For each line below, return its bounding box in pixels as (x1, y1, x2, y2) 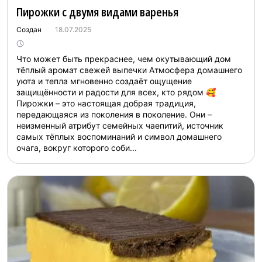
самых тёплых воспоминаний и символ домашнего (16, 132, 222, 142)
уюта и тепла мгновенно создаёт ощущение (16, 76, 192, 86)
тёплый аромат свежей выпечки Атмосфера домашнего (16, 65, 242, 75)
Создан (16, 25, 43, 34)
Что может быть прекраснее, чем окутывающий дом (16, 54, 231, 64)
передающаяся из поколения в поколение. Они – (16, 109, 212, 119)
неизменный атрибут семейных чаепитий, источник (16, 120, 223, 130)
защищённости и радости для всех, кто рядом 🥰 (16, 87, 216, 97)
